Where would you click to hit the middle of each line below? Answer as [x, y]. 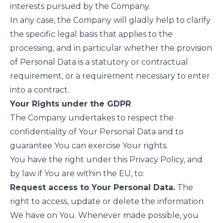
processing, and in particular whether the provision [111, 48]
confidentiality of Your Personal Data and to [97, 132]
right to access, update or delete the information [107, 201]
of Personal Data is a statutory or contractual [99, 62]
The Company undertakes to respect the [92, 118]
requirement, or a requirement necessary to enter [110, 76]
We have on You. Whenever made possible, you [104, 215]
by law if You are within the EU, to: [77, 173]
